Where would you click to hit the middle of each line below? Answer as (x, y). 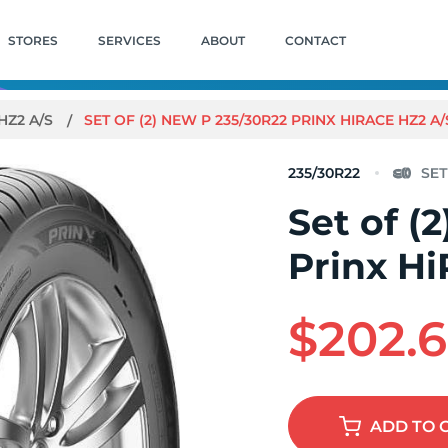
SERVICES (129, 40)
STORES (32, 40)
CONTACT (315, 40)
